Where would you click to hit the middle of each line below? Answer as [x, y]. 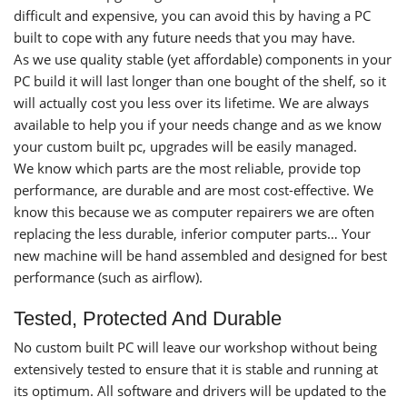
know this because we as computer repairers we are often [194, 211]
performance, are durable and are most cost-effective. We [194, 189]
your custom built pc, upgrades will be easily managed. [185, 146]
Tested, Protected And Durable [148, 318]
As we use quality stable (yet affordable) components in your [203, 59]
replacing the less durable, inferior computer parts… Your [192, 233]
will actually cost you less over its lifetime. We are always [191, 102]
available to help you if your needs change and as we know [198, 124]
